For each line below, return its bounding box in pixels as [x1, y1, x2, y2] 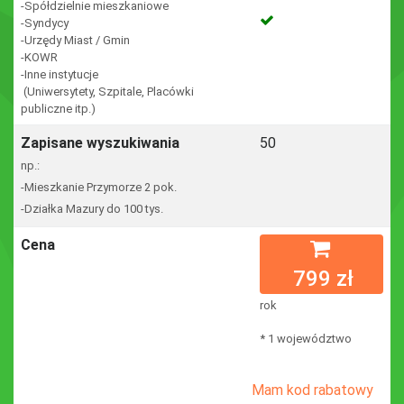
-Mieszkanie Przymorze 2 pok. [21, 180, 177, 194]
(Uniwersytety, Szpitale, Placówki [21, 85, 194, 98]
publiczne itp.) [21, 102, 96, 115]
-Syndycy [21, 16, 69, 30]
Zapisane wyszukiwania [21, 134, 179, 151]
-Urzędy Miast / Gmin [21, 33, 130, 47]
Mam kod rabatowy [252, 381, 373, 399]
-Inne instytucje [21, 68, 98, 81]
